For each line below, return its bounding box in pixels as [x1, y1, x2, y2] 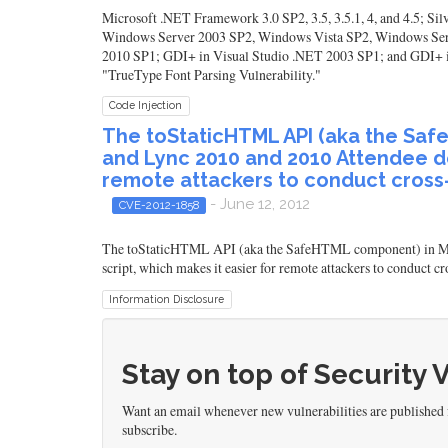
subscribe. [122, 419, 177, 439]
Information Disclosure [109, 292, 225, 305]
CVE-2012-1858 [118, 197, 199, 212]
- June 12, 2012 [205, 194, 310, 213]
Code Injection [109, 99, 183, 112]
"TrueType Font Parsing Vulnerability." [102, 64, 321, 84]
